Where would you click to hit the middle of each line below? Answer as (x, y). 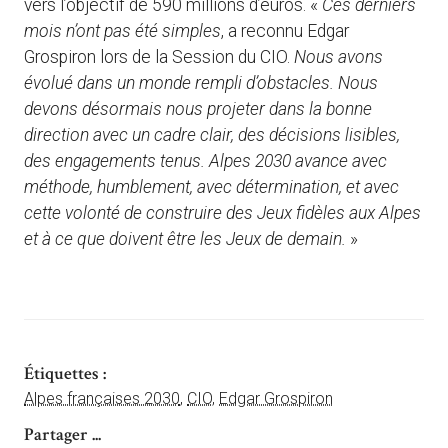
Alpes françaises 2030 (102, 398)
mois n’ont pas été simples (122, 31)
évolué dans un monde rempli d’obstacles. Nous (201, 83)
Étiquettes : (65, 373)
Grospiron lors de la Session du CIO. (157, 57)
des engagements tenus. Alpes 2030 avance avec (205, 161)
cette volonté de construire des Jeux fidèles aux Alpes (222, 213)
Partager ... (62, 434)
